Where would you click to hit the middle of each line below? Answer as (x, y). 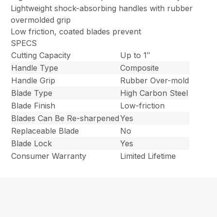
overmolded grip (41, 20)
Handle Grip (33, 81)
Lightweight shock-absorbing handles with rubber (102, 8)
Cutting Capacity (41, 55)
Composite (140, 68)
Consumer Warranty (49, 156)
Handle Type (35, 68)
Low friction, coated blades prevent (76, 32)
